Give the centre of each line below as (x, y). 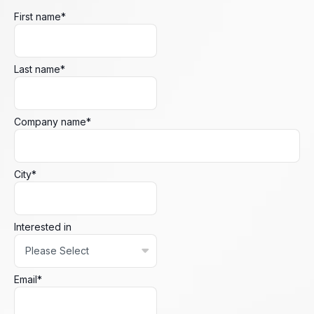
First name (37, 16)
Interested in (43, 226)
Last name (37, 69)
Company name (50, 121)
